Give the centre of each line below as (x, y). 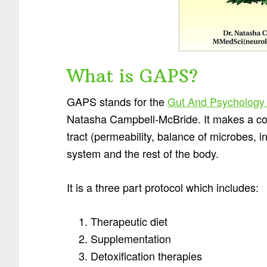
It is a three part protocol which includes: (163, 187)
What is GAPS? (132, 76)
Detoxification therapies (146, 256)
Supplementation (131, 239)
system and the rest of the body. (143, 153)
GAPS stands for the (117, 102)
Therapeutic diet (129, 221)
